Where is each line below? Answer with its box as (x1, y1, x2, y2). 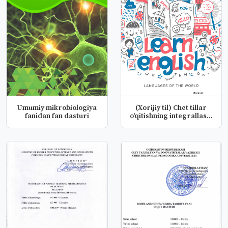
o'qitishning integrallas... (129, 111, 213, 121)
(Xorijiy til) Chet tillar (135, 103, 207, 112)
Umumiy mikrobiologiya (17, 103, 97, 112)
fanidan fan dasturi (24, 111, 89, 121)
